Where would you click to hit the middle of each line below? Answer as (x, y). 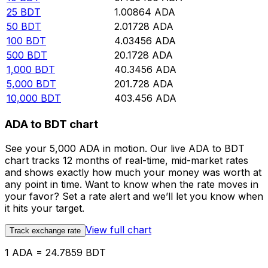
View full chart (118, 229)
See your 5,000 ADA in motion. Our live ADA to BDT (125, 148)
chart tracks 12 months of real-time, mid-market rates (127, 160)
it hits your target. (45, 208)
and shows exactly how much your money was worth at (133, 172)
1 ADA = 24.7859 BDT (55, 252)
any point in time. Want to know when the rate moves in (132, 184)
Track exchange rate (45, 230)
